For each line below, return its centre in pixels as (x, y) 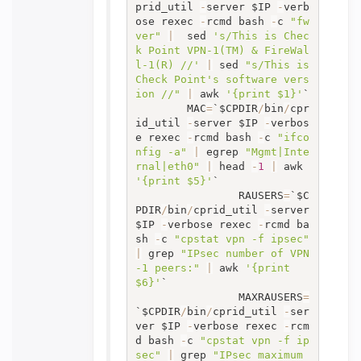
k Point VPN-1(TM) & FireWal (222, 50)
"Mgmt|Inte (277, 151)
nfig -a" (161, 151)
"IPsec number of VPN (245, 253)
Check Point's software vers (222, 79)
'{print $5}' (174, 180)
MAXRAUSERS (270, 297)
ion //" (158, 93)
